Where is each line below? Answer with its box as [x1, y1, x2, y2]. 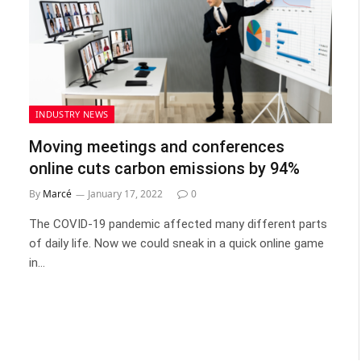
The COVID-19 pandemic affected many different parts [29, 216, 327, 231]
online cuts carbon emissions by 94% [29, 158, 300, 178]
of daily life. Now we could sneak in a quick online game [29, 235, 324, 251]
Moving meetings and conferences [29, 136, 284, 156]
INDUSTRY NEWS [35, 107, 109, 120]
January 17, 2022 [88, 186, 163, 201]
